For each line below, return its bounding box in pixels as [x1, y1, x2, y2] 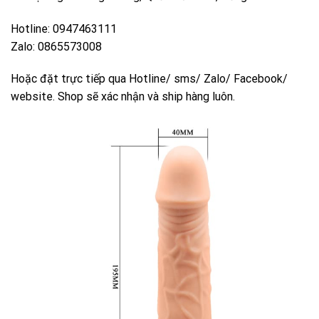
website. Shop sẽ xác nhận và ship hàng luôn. [11, 90, 235, 104]
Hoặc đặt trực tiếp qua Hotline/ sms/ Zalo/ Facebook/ [11, 72, 288, 86]
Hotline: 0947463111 [11, 21, 117, 36]
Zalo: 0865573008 [11, 39, 102, 53]
